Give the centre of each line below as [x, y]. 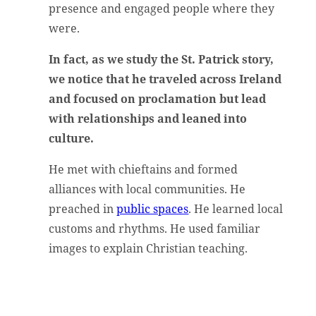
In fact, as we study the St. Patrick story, [162, 59]
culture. [73, 138]
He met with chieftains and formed [144, 169]
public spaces [153, 208]
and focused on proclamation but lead [158, 98]
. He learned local [236, 208]
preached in [83, 208]
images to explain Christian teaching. [150, 248]
